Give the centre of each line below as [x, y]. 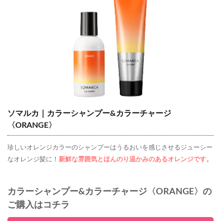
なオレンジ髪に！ [33, 159]
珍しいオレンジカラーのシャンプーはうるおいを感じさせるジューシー [110, 147]
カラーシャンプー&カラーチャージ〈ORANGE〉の [110, 192]
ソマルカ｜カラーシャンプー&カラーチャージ [89, 113]
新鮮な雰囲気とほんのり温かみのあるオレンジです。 [136, 159]
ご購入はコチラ [38, 205]
